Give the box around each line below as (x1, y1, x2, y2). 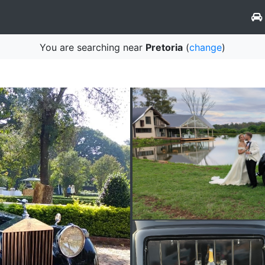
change (189, 41, 222, 53)
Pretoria (146, 41, 183, 53)
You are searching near (40, 41, 146, 53)
